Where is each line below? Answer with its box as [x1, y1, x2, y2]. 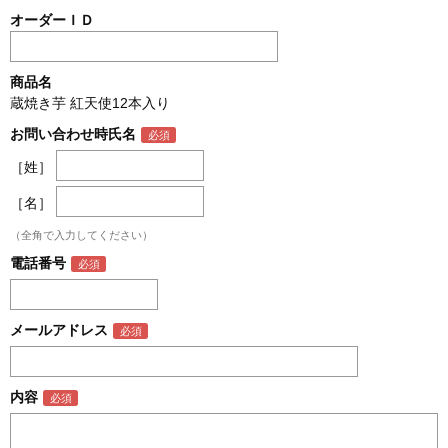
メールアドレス [10, 322, 108, 339]
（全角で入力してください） [10, 229, 153, 242]
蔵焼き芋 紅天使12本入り [10, 95, 170, 112]
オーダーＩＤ [10, 12, 94, 29]
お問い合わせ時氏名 [10, 126, 136, 143]
